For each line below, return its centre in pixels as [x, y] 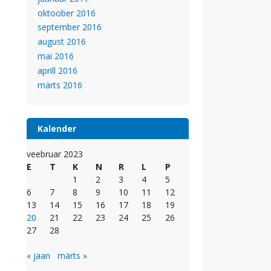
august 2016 [61, 42]
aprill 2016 [57, 70]
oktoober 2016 [66, 13]
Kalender [57, 129]
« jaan [38, 256]
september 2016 [69, 27]
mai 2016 [55, 56]
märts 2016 [60, 85]
